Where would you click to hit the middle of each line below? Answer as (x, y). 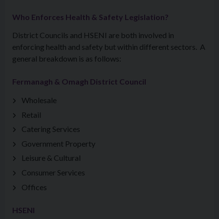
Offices (34, 187)
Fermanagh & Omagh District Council (79, 81)
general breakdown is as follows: (67, 58)
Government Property (59, 143)
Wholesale (39, 100)
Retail (32, 114)
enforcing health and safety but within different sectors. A (109, 47)
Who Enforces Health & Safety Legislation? (90, 17)
